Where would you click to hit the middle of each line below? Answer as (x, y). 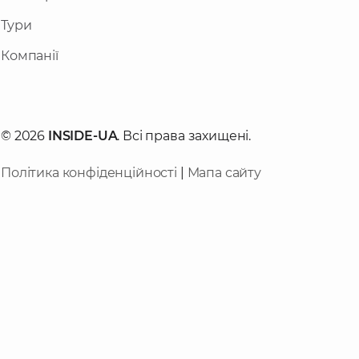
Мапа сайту (224, 172)
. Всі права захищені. (184, 135)
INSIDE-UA (83, 135)
